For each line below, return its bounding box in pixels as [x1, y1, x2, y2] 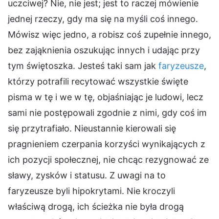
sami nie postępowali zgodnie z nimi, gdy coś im [8, 107, 207, 118]
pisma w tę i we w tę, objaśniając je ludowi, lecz [8, 91, 203, 102]
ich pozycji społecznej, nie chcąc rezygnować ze [8, 154, 209, 165]
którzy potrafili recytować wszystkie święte [8, 76, 188, 87]
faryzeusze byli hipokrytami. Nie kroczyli [8, 185, 175, 196]
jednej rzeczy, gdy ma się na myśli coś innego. [8, 13, 198, 24]
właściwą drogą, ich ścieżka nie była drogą [8, 201, 184, 212]
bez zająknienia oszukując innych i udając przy [8, 44, 200, 55]
